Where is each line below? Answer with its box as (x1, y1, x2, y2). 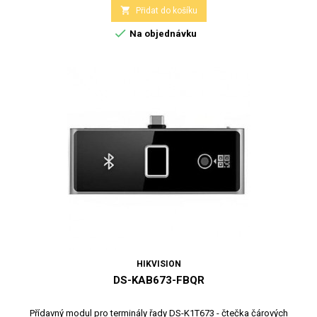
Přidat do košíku (135, 5, 197, 16)
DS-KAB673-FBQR (113, 273, 204, 287)
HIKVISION (136, 258, 181, 269)
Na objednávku (127, 28, 197, 39)
